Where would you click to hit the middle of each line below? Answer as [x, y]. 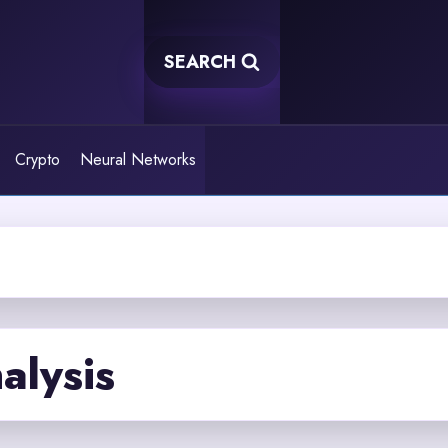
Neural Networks [137, 160]
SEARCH [200, 62]
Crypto [38, 160]
